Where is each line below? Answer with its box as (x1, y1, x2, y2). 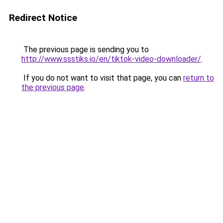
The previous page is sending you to (21, 45, 149, 54)
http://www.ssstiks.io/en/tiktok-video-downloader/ (21, 54, 201, 64)
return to (183, 73, 214, 83)
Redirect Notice (9, 12, 77, 23)
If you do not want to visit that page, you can (21, 73, 183, 83)
